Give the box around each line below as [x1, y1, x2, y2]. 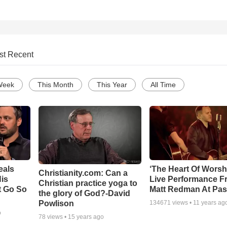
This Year [97, 81, 127, 89]
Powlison [38, 199, 74, 208]
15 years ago [67, 213, 104, 220]
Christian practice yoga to [38, 178, 137, 187]
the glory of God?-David [38, 188, 130, 198]
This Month [37, 81, 73, 89]
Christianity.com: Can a [38, 168, 128, 177]
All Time [150, 81, 176, 89]
